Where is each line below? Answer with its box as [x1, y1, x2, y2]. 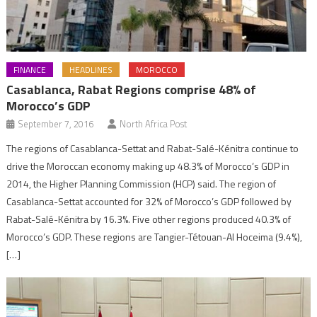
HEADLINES [69, 63, 113, 77]
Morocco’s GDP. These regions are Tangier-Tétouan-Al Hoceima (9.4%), [6, 229, 303, 245]
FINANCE [13, 63, 47, 77]
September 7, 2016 [18, 117, 94, 132]
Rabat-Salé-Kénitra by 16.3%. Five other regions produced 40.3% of [6, 212, 292, 227]
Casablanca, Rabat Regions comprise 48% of [6, 80, 257, 100]
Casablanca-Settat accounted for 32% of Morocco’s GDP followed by [6, 194, 292, 209]
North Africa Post [120, 117, 188, 132]
